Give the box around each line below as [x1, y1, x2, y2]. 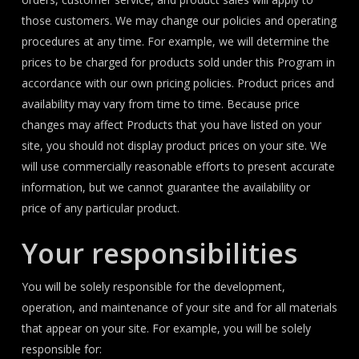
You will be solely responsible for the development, [21, 279, 285, 294]
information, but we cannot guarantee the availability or [21, 179, 310, 195]
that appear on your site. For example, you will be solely [21, 321, 311, 336]
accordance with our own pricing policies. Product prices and [21, 75, 334, 91]
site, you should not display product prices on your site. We [21, 138, 327, 153]
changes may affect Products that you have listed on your [21, 117, 321, 132]
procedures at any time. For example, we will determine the [21, 34, 329, 49]
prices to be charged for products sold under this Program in [21, 54, 335, 70]
